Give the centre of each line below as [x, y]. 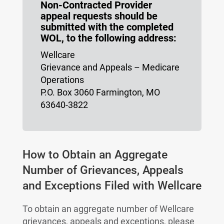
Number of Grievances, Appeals [103, 170]
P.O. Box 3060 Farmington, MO [100, 92]
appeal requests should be [99, 16]
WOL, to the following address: [108, 38]
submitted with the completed [107, 27]
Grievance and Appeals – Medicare [110, 67]
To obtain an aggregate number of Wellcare [108, 209]
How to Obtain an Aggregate [95, 155]
